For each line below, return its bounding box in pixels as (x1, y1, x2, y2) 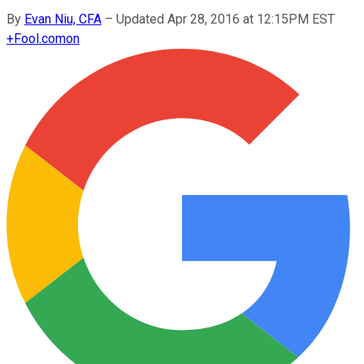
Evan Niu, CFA (24, 11, 102, 27)
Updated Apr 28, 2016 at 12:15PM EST (116, 11, 335, 27)
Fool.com (14, 30, 66, 46)
